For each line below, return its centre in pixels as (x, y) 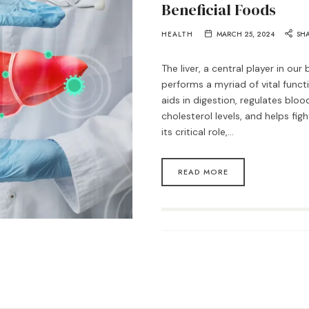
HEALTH (177, 34)
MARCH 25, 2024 (245, 34)
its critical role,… (198, 131)
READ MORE (203, 172)
